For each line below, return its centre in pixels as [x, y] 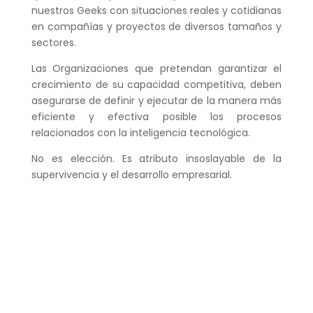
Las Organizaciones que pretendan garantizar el [156, 69]
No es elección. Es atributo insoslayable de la [156, 159]
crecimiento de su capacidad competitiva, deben [156, 85]
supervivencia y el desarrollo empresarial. [131, 175]
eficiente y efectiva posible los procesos [156, 117]
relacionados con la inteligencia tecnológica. [140, 133]
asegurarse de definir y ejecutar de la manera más [156, 101]
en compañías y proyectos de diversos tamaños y [156, 27]
